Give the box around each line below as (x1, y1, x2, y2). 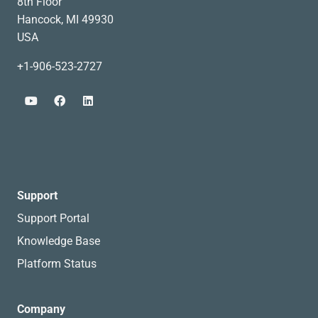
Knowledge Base (17, 234, 100, 248)
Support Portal (17, 211, 89, 225)
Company (17, 302, 68, 316)
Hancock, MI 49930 (17, 12, 114, 26)
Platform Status (17, 256, 97, 270)
